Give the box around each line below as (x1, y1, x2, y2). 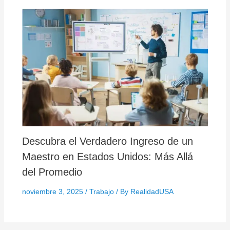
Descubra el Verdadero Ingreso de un (22, 135, 193, 147)
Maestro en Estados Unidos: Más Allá (22, 150, 193, 162)
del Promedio (22, 166, 82, 178)
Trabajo (89, 187, 114, 196)
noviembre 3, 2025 (22, 187, 85, 196)
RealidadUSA (130, 187, 174, 196)
